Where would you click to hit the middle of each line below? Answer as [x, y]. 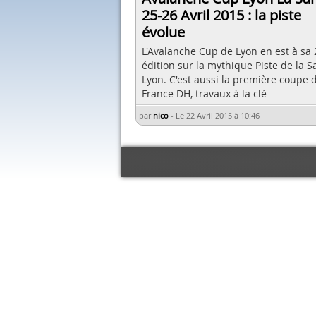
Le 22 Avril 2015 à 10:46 [218, 115]
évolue [163, 32]
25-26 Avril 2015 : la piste [221, 15]
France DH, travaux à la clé [204, 93]
